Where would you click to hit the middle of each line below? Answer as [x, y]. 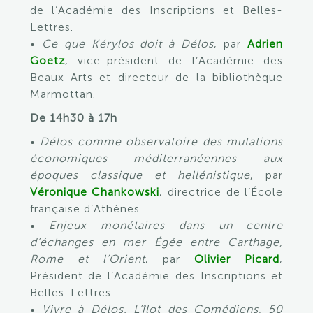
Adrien [265, 44]
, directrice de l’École [221, 192]
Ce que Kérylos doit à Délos [128, 44]
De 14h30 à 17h [73, 118]
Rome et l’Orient [87, 259]
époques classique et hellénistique [140, 175]
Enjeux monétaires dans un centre [166, 225]
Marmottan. [63, 94]
